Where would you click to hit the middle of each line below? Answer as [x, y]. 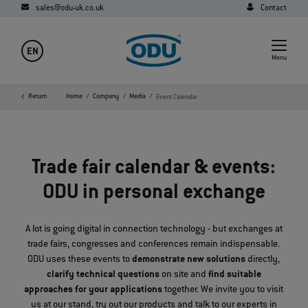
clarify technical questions [104, 275]
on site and [185, 275]
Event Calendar [177, 97]
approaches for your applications [93, 290]
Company [106, 97]
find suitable [234, 275]
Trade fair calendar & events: [154, 169]
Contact [273, 9]
